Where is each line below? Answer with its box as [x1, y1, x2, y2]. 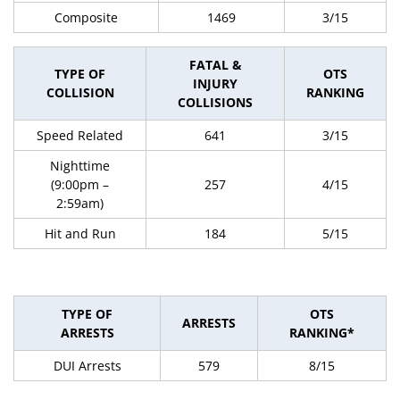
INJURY [193, 75, 237, 92]
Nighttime [50, 157, 110, 174]
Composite [54, 9, 118, 26]
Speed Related [37, 127, 123, 144]
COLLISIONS [178, 94, 253, 111]
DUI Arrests [53, 357, 121, 374]
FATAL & [188, 56, 242, 73]
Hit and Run [44, 225, 116, 242]
